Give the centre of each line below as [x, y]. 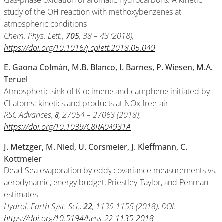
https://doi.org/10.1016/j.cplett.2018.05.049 [80, 48]
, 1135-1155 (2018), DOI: [134, 206]
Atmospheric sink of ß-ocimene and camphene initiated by [107, 91]
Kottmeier [23, 159]
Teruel [16, 79]
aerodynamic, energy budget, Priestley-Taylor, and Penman [106, 182]
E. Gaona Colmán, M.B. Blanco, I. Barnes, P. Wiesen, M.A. [108, 67]
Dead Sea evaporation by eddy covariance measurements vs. [110, 170]
